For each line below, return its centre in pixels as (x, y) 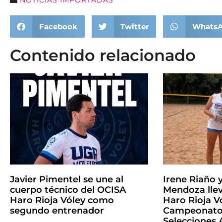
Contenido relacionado (103, 55)
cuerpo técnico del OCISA (68, 190)
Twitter (135, 26)
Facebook (58, 26)
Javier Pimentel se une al (67, 179)
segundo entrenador (57, 210)
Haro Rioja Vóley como (62, 200)
